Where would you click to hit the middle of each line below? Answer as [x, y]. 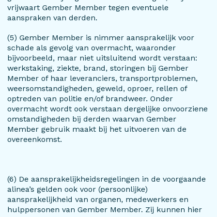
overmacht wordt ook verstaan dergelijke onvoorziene [108, 109]
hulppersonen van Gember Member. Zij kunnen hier [105, 209]
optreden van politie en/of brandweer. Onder [90, 99]
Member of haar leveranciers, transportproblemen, [102, 78]
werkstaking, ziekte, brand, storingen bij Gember [98, 68]
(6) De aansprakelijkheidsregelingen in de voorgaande [107, 179]
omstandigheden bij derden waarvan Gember [92, 119]
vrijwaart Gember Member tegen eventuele [88, 8]
